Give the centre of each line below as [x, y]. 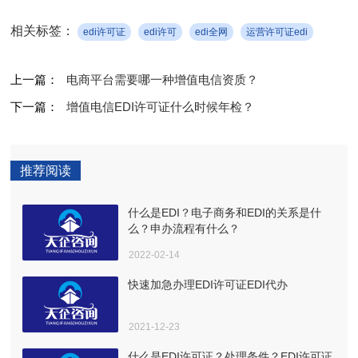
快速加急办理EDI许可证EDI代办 [208, 284]
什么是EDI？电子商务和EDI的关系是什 [225, 212]
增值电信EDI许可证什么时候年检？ [161, 106]
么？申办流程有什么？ [184, 228]
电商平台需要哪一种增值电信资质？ [163, 79]
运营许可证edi [277, 32]
